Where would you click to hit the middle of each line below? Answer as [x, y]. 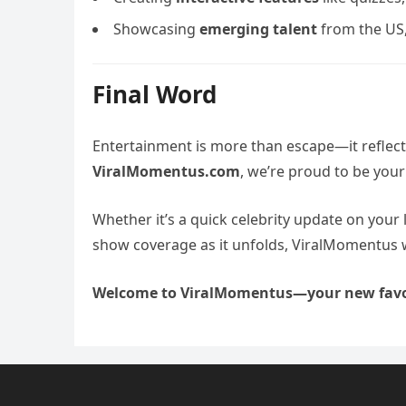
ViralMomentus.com [166, 171]
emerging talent [258, 29]
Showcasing [156, 29]
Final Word [155, 94]
